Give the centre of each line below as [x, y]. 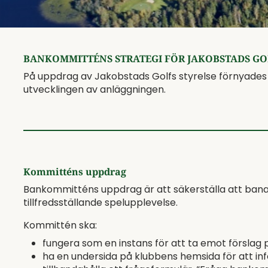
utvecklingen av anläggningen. [95, 89]
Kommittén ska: [60, 225]
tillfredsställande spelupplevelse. [100, 202]
